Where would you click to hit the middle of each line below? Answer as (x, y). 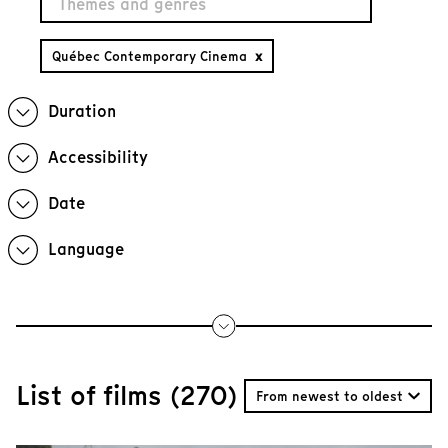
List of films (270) (126, 395)
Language (86, 249)
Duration (82, 111)
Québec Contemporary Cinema (153, 56)
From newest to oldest (329, 396)
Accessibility (98, 157)
